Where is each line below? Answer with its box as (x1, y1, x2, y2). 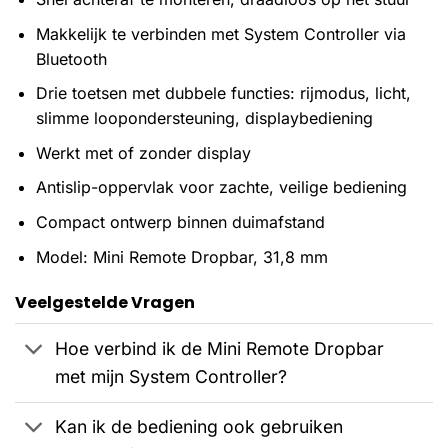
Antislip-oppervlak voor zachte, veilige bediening (35, 177, 407, 198)
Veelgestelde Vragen (15, 291, 195, 315)
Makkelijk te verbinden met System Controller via (35, 23, 406, 44)
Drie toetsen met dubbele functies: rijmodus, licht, (35, 83, 411, 104)
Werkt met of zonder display (35, 142, 251, 163)
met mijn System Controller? (55, 365, 288, 387)
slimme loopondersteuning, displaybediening (35, 108, 373, 129)
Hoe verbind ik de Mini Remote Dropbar (55, 337, 385, 359)
